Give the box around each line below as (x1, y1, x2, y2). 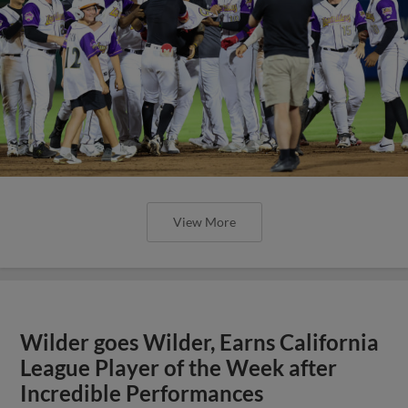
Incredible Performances (20, 380, 264, 406)
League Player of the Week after (20, 354, 338, 381)
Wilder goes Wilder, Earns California (20, 329, 380, 355)
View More (172, 213, 236, 229)
